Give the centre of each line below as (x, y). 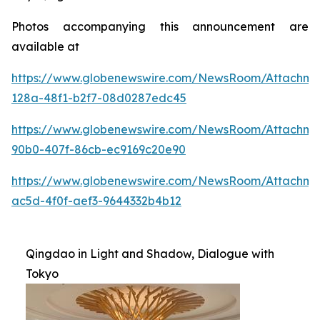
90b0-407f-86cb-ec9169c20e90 (99, 149)
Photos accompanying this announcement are (160, 26)
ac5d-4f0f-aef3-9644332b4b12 (96, 200)
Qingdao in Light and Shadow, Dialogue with (150, 253)
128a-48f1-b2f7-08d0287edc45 (99, 97)
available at (45, 46)
